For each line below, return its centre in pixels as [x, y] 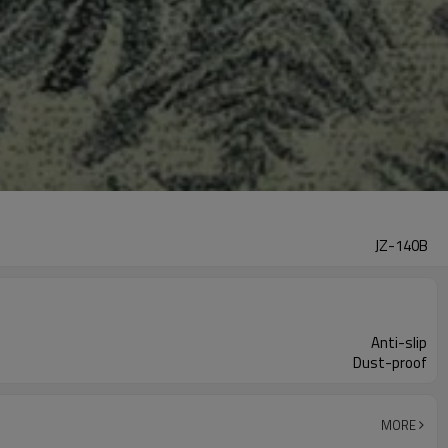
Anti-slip [399, 342]
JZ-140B [401, 245]
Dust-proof [390, 362]
